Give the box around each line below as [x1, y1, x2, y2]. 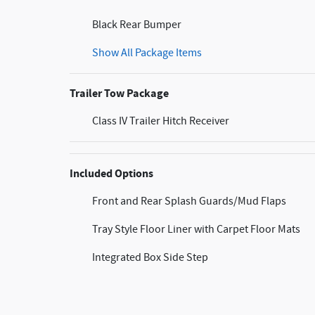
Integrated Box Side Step [92, 250, 208, 265]
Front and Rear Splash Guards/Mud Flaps [92, 194, 286, 209]
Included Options [70, 166, 153, 181]
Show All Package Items [92, 46, 202, 60]
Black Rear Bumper [92, 18, 181, 32]
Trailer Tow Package [70, 86, 169, 101]
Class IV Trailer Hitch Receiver [92, 114, 229, 129]
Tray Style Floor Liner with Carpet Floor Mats [92, 222, 300, 237]
